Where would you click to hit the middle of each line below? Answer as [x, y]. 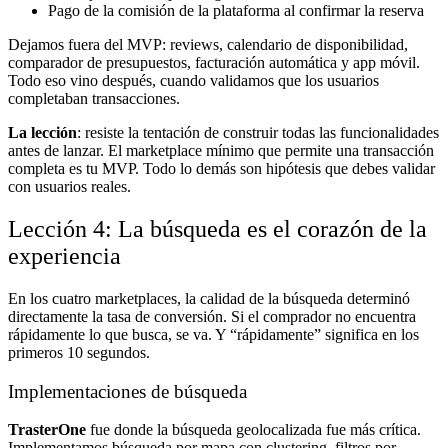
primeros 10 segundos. [79, 352]
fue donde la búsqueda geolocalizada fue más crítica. [253, 430]
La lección [42, 133]
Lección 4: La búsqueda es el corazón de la [217, 229]
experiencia [64, 256]
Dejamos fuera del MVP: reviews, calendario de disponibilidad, [208, 45]
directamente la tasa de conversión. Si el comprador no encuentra [212, 316]
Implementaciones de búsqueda [127, 391]
